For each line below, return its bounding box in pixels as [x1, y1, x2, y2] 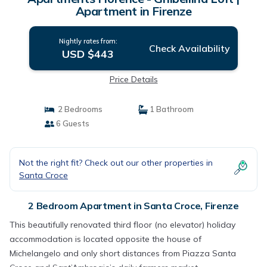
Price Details [109, 74, 158, 85]
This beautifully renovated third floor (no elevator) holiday [10, 219, 235, 230]
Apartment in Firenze [75, 4, 192, 18]
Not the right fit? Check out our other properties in [19, 157, 213, 168]
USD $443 [62, 47, 114, 61]
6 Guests [54, 119, 89, 128]
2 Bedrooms [54, 104, 103, 114]
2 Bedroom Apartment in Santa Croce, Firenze [28, 200, 239, 212]
